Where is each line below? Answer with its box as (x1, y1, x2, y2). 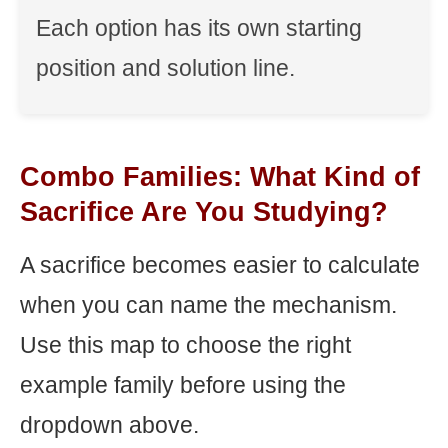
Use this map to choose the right (20, 332, 351, 358)
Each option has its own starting (36, 15, 362, 41)
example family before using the (20, 372, 346, 398)
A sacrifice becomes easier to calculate (20, 252, 420, 278)
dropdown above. (20, 412, 199, 438)
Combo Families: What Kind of (20, 162, 420, 192)
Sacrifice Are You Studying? (20, 197, 388, 227)
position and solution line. (36, 55, 295, 81)
